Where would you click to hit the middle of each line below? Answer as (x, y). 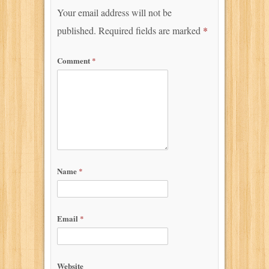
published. (77, 30)
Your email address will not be (114, 12)
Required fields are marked (151, 30)
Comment (74, 60)
